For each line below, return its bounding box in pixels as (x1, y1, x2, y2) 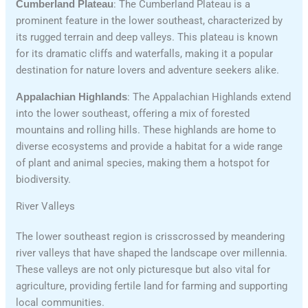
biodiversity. (16, 173, 71, 186)
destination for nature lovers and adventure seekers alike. (16, 64, 280, 77)
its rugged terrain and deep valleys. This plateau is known (16, 31, 278, 44)
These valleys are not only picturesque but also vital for (16, 263, 271, 276)
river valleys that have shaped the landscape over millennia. (16, 247, 288, 260)
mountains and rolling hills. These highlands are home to (16, 124, 277, 137)
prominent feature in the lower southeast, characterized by (16, 14, 283, 27)
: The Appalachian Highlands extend (127, 91, 291, 104)
